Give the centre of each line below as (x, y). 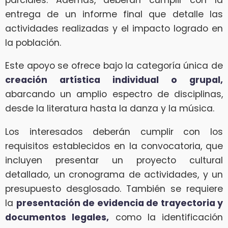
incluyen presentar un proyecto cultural (114, 160)
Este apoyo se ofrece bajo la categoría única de (114, 66)
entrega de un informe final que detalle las (114, 14)
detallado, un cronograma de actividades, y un (114, 174)
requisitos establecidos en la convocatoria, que (114, 146)
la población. (33, 42)
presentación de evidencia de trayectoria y (119, 203)
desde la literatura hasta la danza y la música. (110, 109)
